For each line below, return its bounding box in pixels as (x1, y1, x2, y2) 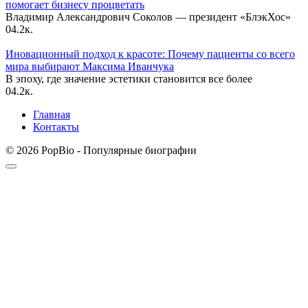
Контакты (33, 121, 79, 133)
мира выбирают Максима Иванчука (5, 60, 174, 73)
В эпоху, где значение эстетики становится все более (5, 73, 252, 85)
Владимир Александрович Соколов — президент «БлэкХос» (5, 11, 291, 23)
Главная (33, 109, 70, 121)
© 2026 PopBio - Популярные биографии (5, 144, 197, 157)
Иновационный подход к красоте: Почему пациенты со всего (5, 48, 295, 60)
